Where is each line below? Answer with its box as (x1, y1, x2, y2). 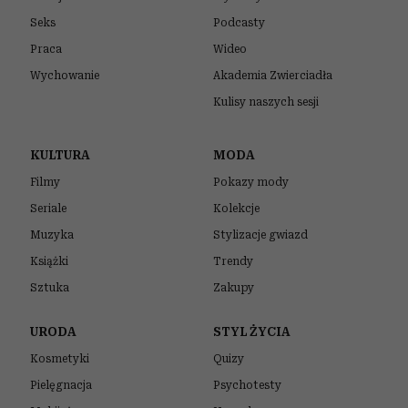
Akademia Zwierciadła (220, 68, 332, 82)
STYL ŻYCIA (213, 323, 291, 339)
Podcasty (220, 15, 265, 29)
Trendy (221, 254, 253, 268)
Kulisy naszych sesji (221, 95, 319, 108)
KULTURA (30, 147, 90, 162)
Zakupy (220, 280, 254, 294)
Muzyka (41, 228, 74, 241)
